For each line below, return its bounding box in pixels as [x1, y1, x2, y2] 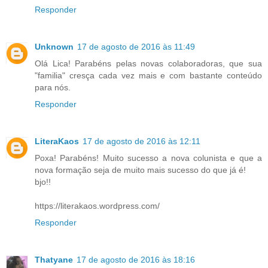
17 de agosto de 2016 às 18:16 [77, 255, 195, 265]
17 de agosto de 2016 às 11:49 [77, 42, 195, 52]
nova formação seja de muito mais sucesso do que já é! [35, 165, 246, 175]
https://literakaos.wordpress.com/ [35, 201, 160, 211]
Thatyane [35, 255, 73, 265]
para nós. [35, 83, 71, 93]
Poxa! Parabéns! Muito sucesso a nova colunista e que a [35, 153, 262, 163]
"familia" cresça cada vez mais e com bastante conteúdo [35, 71, 262, 81]
